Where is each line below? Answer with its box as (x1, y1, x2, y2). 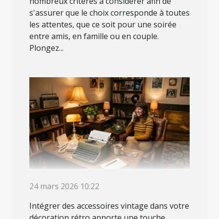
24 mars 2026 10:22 (29, 181, 99, 192)
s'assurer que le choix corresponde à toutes (29, 7, 190, 18)
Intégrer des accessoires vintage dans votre (29, 200, 189, 212)
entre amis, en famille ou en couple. (29, 30, 159, 42)
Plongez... (29, 42, 64, 53)
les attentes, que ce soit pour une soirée (29, 19, 176, 30)
